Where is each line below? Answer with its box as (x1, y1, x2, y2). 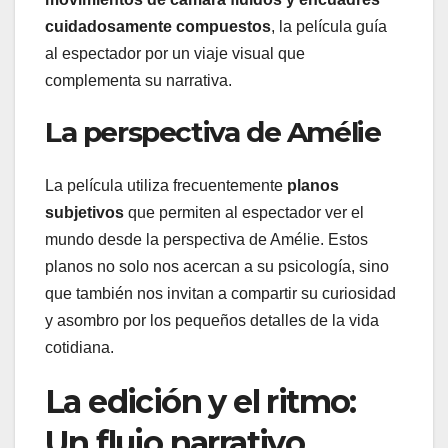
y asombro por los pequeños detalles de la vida (45, 312, 379, 330)
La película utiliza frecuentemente (45, 177, 287, 195)
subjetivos (45, 204, 124, 222)
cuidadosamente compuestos (45, 18, 271, 36)
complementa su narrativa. (45, 72, 232, 90)
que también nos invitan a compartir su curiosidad (45, 285, 396, 303)
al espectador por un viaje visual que (45, 45, 305, 63)
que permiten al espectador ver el (124, 204, 364, 222)
